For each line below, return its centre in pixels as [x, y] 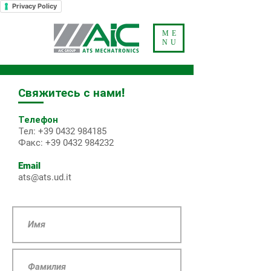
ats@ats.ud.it [45, 177]
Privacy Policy [34, 6]
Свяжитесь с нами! [71, 93]
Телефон [38, 120]
